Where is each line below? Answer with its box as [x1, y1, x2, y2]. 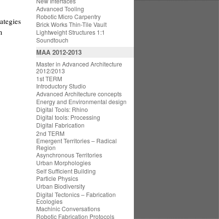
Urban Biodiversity [36, 182, 85, 190]
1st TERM [36, 74, 62, 83]
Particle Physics [36, 174, 78, 182]
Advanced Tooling [36, 4, 84, 13]
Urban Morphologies [36, 158, 91, 167]
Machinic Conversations [36, 204, 100, 213]
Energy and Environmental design [36, 97, 127, 106]
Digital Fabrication [36, 121, 85, 129]
